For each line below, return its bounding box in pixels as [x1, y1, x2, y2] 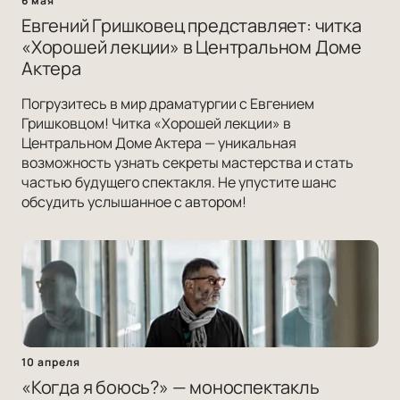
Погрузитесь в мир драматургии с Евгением [21, 94, 314, 114]
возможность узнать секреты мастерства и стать [21, 153, 354, 173]
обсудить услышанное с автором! [21, 192, 246, 212]
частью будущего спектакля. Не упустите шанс [21, 172, 337, 193]
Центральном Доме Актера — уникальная [21, 133, 296, 154]
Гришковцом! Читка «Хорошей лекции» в [21, 113, 291, 134]
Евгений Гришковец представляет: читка [21, 13, 362, 38]
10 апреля [21, 354, 80, 371]
